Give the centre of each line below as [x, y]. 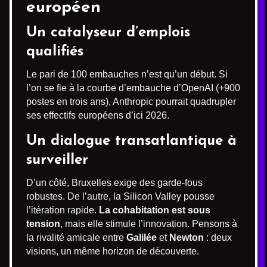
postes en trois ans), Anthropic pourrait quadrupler [131, 101]
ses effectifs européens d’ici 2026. [98, 115]
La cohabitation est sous [155, 210]
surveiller [57, 160]
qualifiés [55, 52]
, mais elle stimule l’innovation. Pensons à [149, 223]
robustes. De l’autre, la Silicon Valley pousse [120, 196]
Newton [187, 237]
